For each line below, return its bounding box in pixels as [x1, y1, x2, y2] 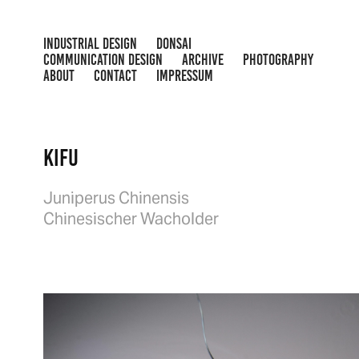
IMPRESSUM [155, 67, 213, 84]
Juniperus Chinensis [42, 188, 189, 208]
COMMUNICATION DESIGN [42, 51, 163, 68]
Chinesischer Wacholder [42, 208, 219, 229]
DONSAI [155, 35, 192, 52]
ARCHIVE [181, 51, 224, 68]
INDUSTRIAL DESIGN [42, 35, 137, 52]
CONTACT [93, 67, 137, 84]
